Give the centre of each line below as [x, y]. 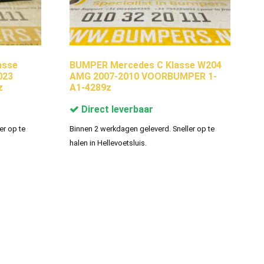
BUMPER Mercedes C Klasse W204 [145, 65]
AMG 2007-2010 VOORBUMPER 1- [143, 76]
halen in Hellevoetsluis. [108, 143]
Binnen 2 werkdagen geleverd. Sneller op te [142, 128]
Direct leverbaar [116, 109]
